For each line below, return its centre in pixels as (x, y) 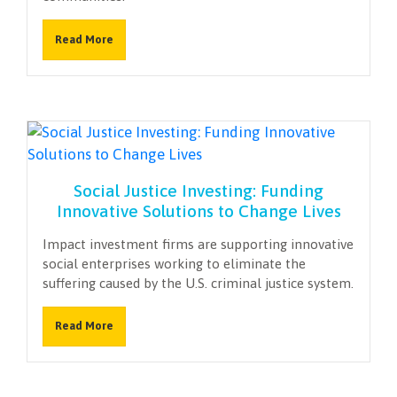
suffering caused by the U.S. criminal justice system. (198, 283)
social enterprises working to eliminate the (174, 263)
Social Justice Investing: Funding (198, 190)
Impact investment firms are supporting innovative (198, 244)
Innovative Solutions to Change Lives (198, 210)
